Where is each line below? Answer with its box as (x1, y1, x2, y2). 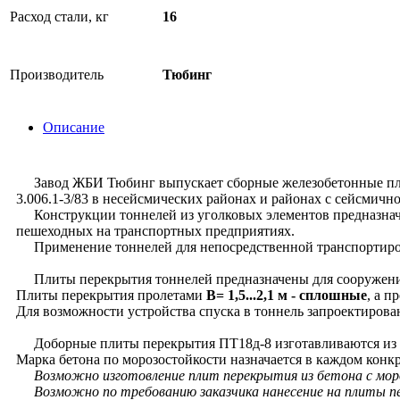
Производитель (10, 67, 104, 82)
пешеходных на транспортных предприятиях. (16, 223, 298, 238)
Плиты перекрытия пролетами (16, 287, 206, 303)
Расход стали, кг (10, 9, 109, 24)
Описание (43, 120, 104, 135)
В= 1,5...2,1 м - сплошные (206, 287, 367, 303)
